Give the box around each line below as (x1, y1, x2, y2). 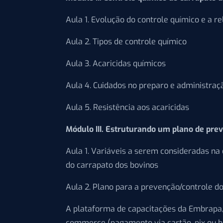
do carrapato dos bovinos (66, 160, 158, 171)
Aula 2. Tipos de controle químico (66, 36, 187, 47)
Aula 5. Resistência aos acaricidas (66, 102, 189, 113)
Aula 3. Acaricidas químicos (66, 58, 166, 69)
